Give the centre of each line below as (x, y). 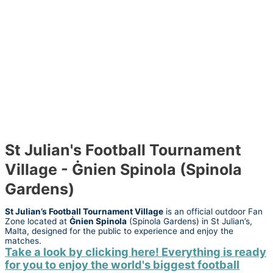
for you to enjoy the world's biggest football (122, 265)
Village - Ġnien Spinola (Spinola (123, 169)
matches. (23, 241)
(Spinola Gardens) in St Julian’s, (190, 222)
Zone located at (37, 222)
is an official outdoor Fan (213, 212)
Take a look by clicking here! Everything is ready (136, 252)
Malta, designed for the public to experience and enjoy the (119, 231)
